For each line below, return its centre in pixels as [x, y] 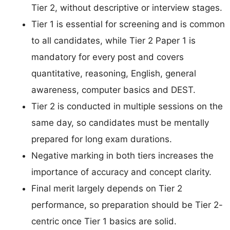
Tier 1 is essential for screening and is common [128, 24]
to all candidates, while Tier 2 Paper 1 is [113, 40]
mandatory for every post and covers [108, 57]
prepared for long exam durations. [102, 139]
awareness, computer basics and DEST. [113, 90]
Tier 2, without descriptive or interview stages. [127, 7]
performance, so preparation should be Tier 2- [127, 205]
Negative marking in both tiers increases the [122, 155]
